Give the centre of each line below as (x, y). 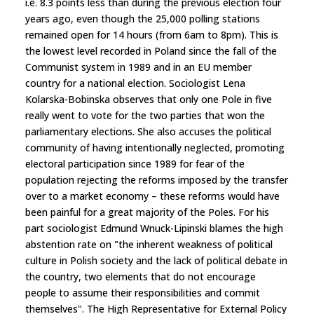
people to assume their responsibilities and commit (143, 292)
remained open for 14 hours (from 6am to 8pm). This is (152, 34)
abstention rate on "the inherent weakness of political (149, 244)
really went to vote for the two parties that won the (145, 115)
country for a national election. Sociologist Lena (135, 83)
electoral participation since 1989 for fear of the (135, 163)
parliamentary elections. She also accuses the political (148, 131)
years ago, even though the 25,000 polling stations (143, 18)
